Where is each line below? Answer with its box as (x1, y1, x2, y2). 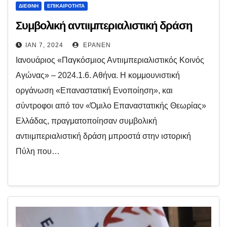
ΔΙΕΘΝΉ (19, 3, 39, 9)
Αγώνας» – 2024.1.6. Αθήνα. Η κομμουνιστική (16, 71, 180, 80)
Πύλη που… (16, 147, 60, 156)
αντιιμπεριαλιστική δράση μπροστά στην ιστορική (16, 132, 191, 140)
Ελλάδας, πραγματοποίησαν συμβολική (16, 117, 157, 125)
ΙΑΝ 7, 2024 (25, 42, 63, 49)
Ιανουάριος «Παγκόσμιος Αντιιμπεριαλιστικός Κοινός (16, 56, 204, 64)
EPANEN (81, 42, 111, 49)
